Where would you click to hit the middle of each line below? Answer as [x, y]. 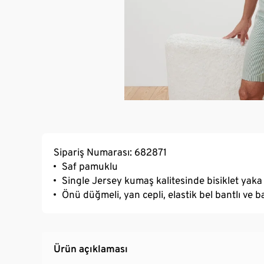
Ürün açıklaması [91, 248]
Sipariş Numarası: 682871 [110, 152]
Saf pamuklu [90, 166]
